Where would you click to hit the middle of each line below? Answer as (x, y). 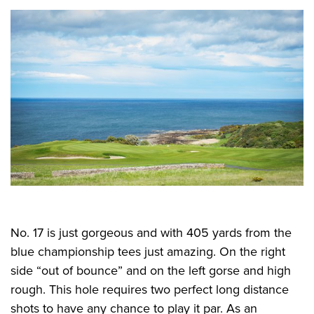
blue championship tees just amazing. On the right (148, 251)
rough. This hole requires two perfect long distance (150, 289)
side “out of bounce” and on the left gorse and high (151, 270)
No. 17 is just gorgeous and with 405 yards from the (151, 232)
